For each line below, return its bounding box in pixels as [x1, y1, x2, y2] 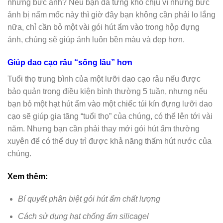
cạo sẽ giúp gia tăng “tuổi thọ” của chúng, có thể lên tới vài [7, 111, 213, 120]
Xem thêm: [7, 172, 48, 181]
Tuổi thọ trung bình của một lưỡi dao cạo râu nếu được [7, 74, 201, 83]
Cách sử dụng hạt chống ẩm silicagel [17, 212, 149, 221]
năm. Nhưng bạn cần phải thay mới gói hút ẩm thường [7, 124, 200, 133]
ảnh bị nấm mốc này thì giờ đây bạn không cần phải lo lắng [7, 10, 216, 19]
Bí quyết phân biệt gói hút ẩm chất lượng [17, 195, 160, 204]
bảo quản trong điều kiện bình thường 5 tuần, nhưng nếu [7, 87, 208, 96]
